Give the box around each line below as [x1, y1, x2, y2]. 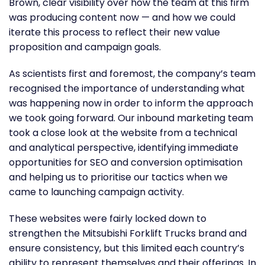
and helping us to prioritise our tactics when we [9, 170, 228, 184]
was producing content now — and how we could [9, 10, 235, 24]
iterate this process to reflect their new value [9, 25, 220, 39]
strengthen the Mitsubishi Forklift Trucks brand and [9, 226, 247, 240]
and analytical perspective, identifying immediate [9, 140, 238, 154]
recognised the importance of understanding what [9, 81, 245, 95]
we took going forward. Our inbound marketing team [9, 111, 253, 125]
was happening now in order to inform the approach [9, 96, 253, 110]
